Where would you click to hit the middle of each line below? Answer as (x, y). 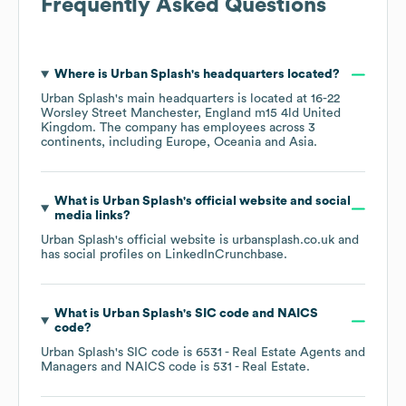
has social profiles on (103, 255)
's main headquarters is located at (213, 99)
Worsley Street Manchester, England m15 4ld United (191, 114)
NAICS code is (169, 367)
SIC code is (161, 353)
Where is (82, 75)
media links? (92, 216)
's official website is (174, 241)
